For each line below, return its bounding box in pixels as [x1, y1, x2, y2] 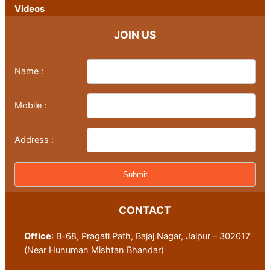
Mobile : [14, 100, 46, 111]
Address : [14, 134, 54, 146]
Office [24, 230, 51, 242]
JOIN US [114, 28, 156, 42]
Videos [14, 3, 45, 14]
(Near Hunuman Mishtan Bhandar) [24, 244, 164, 256]
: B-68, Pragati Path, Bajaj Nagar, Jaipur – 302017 [51, 230, 250, 242]
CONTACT [118, 204, 171, 217]
